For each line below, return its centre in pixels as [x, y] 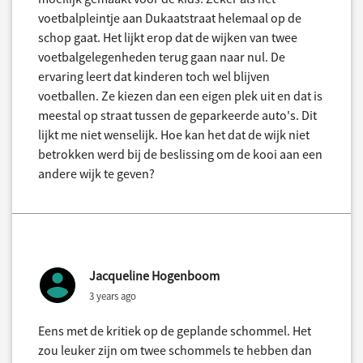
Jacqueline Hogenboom [154, 276]
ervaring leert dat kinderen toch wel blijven [154, 77]
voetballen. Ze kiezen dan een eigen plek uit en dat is [180, 96]
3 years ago [113, 296]
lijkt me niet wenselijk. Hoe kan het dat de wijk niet [174, 135]
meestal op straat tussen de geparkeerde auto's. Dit [177, 115]
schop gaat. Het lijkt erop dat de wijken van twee [168, 38]
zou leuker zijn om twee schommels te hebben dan [175, 350]
